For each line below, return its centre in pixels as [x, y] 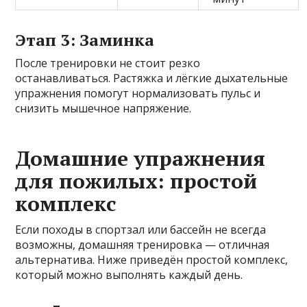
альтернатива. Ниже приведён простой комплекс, [152, 259]
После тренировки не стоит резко [108, 63]
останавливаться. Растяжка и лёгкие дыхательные [152, 78]
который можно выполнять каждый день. [129, 274]
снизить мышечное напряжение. [103, 108]
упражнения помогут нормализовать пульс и [138, 93]
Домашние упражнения [140, 158]
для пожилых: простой [136, 181]
